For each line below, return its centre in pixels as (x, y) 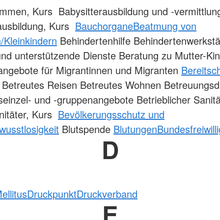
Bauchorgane (104, 26)
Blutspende (86, 129)
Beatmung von (165, 26)
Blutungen (135, 129)
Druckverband (107, 194)
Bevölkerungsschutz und (111, 114)
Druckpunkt (52, 194)
